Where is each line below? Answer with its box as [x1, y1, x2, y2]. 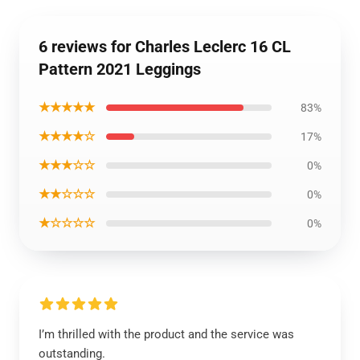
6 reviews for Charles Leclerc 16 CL [39, 37, 291, 56]
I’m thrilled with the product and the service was [39, 327, 294, 342]
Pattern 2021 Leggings [39, 59, 201, 79]
